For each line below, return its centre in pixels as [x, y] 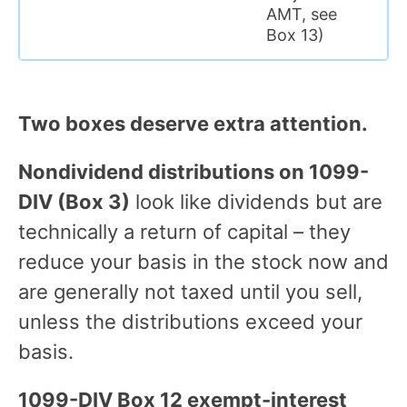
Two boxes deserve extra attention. [193, 123]
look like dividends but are [256, 201]
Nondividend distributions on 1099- [194, 171]
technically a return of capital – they [184, 231]
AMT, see [302, 14]
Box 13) [295, 35]
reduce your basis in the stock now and [203, 261]
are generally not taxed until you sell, [190, 291]
